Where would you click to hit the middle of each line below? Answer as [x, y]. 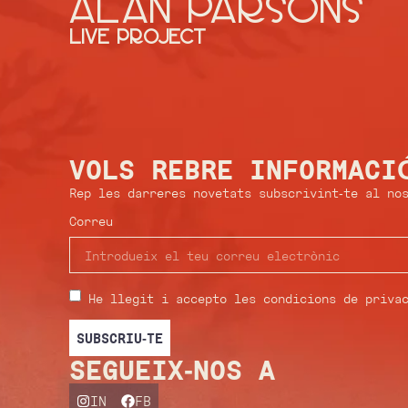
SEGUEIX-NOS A [173, 370]
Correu [92, 221]
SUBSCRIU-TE [120, 338]
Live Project [138, 36]
